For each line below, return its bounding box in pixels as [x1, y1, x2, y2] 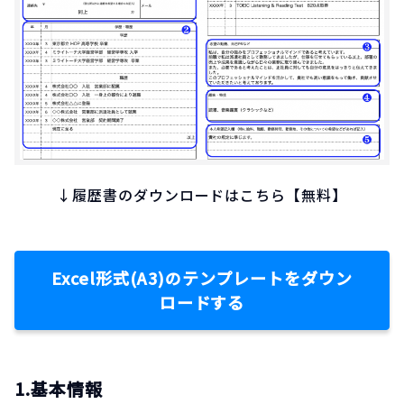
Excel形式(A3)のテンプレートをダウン [51, 266, 353, 290]
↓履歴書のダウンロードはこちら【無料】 [56, 184, 348, 207]
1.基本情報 [14, 376, 103, 401]
